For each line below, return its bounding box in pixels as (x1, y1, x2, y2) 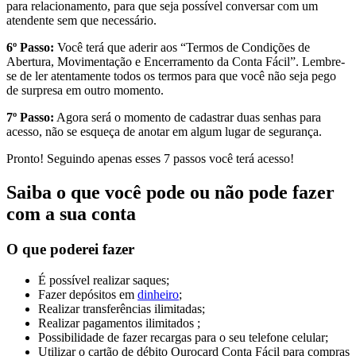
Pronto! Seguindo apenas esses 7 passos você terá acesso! (6, 152, 294, 166)
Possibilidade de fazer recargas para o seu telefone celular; (38, 330, 328, 344)
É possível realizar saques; (38, 273, 169, 287)
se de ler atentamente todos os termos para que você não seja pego (6, 69, 336, 83)
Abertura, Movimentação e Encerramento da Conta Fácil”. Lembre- (6, 55, 345, 69)
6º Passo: (6, 41, 54, 55)
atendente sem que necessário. (6, 14, 157, 28)
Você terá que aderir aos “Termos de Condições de (54, 41, 310, 55)
